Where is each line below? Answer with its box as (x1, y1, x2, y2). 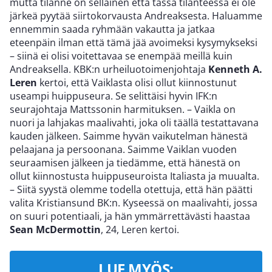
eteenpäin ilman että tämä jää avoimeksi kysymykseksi (10, 36, 257, 50)
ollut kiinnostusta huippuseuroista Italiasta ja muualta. (10, 169, 259, 183)
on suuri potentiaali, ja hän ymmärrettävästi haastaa (10, 209, 250, 223)
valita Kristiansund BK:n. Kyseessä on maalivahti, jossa (10, 196, 257, 210)
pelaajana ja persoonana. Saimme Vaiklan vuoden (10, 143, 237, 157)
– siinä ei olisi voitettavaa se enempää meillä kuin (10, 49, 233, 63)
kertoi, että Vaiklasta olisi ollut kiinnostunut (37, 76, 237, 90)
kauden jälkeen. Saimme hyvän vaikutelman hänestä (10, 129, 248, 143)
